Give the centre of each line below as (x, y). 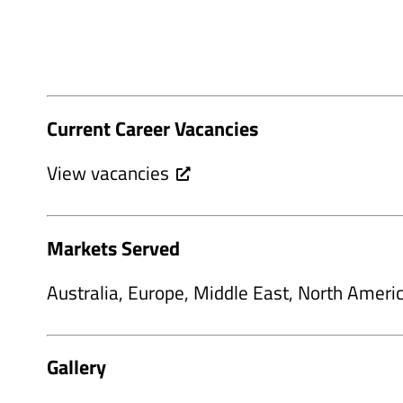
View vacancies (108, 172)
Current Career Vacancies (152, 129)
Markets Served (113, 247)
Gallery (76, 367)
